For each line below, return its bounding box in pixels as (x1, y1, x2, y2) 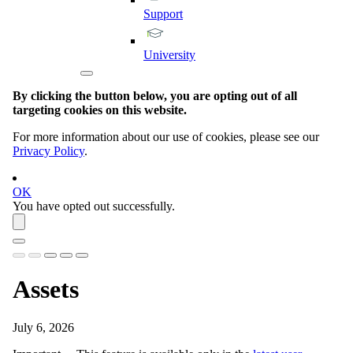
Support (143, 6, 183, 20)
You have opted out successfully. (13, 199, 175, 213)
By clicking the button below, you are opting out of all (13, 88, 297, 102)
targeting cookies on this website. (13, 102, 187, 117)
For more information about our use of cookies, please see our (13, 129, 319, 143)
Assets (13, 275, 79, 303)
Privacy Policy (13, 143, 84, 158)
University (143, 47, 195, 61)
